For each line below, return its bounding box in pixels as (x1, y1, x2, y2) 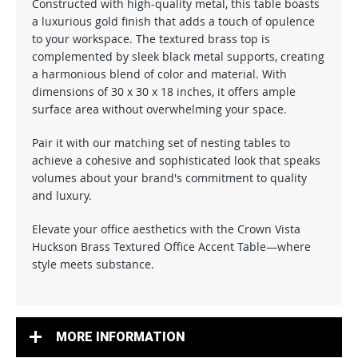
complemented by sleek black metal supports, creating (32, 49, 324, 64)
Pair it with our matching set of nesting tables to (32, 135, 290, 150)
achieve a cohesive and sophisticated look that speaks (32, 153, 320, 168)
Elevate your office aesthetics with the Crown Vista (32, 221, 300, 237)
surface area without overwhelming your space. (32, 101, 287, 117)
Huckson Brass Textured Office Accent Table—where (32, 239, 311, 254)
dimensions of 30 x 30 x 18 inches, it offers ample (32, 84, 296, 99)
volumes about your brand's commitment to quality (32, 170, 307, 185)
